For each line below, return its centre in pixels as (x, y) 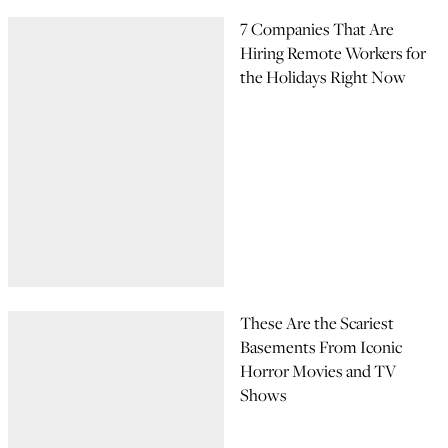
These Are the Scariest (317, 323)
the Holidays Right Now (323, 77)
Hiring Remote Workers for (333, 53)
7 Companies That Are (317, 29)
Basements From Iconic (321, 347)
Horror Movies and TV (318, 371)
